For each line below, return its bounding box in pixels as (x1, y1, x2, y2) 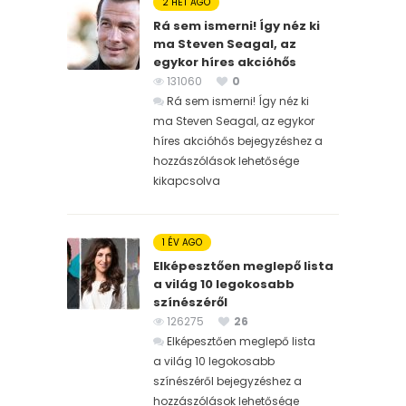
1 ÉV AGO (162, 235, 202, 249)
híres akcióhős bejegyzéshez (153, 132, 312, 149)
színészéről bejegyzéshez (153, 372, 291, 389)
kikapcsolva (153, 172, 220, 188)
